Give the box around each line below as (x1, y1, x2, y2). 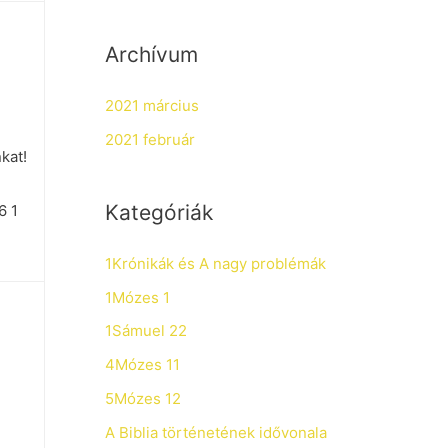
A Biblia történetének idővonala (104, 422, 327, 442)
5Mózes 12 (104, 388, 181, 408)
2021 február (104, 129, 195, 149)
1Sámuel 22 (104, 321, 187, 341)
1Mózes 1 (104, 287, 170, 307)
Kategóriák (104, 199, 213, 225)
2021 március (104, 96, 199, 115)
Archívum (104, 42, 198, 67)
